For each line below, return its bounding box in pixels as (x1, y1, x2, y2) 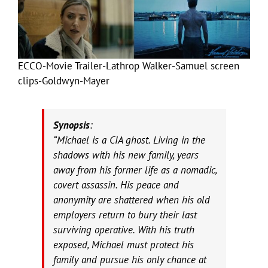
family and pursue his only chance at (53, 252, 206, 266)
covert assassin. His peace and (53, 178, 179, 191)
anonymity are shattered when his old (53, 193, 210, 206)
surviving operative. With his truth (53, 223, 194, 236)
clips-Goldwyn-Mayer (18, 74, 109, 87)
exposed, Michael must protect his (53, 237, 194, 251)
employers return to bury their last (53, 208, 197, 221)
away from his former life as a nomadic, (53, 163, 217, 176)
